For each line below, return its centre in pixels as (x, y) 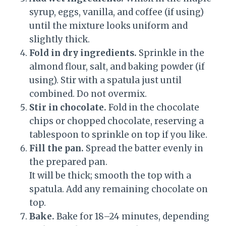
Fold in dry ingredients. (83, 53)
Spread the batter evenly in (144, 149)
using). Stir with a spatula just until (105, 80)
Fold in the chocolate (153, 108)
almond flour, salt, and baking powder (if (117, 67)
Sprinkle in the (171, 53)
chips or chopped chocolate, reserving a (117, 121)
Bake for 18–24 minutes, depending (132, 217)
